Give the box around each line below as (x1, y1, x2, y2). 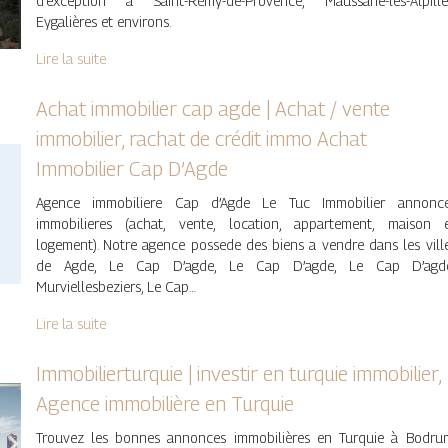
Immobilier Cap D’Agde (35, 157, 228, 181)
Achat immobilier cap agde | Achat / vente (35, 97, 390, 121)
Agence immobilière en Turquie (35, 392, 294, 416)
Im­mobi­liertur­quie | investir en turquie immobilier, (35, 362, 441, 386)
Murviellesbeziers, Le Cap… (35, 278, 196, 295)
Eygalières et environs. (35, 13, 171, 30)
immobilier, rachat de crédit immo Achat (35, 127, 367, 151)
